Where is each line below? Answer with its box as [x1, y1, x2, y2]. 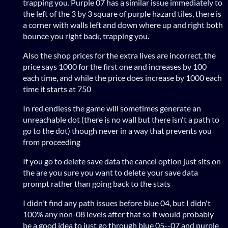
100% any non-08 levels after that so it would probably [23, 209, 214, 219]
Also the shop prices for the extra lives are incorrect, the [23, 50, 216, 60]
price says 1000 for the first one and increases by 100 [23, 61, 207, 71]
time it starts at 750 [23, 83, 91, 94]
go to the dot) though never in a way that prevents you [23, 125, 212, 135]
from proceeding [23, 136, 80, 147]
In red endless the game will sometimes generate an [23, 103, 201, 113]
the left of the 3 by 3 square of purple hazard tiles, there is [23, 8, 221, 18]
